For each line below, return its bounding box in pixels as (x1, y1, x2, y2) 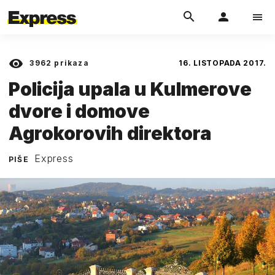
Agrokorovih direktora (9, 122, 212, 144)
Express (34, 152, 74, 165)
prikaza (52, 58, 89, 68)
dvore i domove (9, 99, 150, 122)
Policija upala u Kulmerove (9, 77, 252, 100)
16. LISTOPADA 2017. (179, 58, 266, 68)
